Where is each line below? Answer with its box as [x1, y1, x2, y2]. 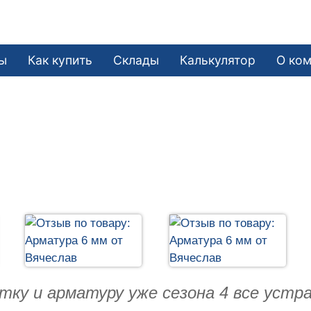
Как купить [28, 52, 93, 67]
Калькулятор [180, 52, 256, 67]
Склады [113, 52, 160, 67]
